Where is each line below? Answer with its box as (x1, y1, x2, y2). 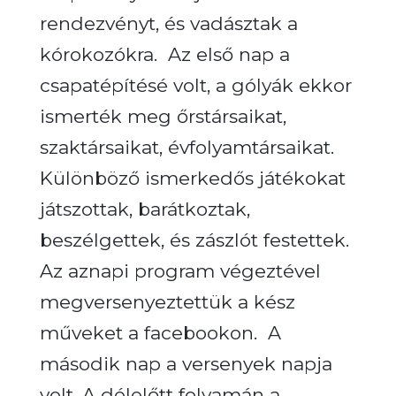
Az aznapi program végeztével (39, 259, 321, 282)
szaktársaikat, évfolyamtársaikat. (39, 135, 334, 158)
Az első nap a (167, 42, 290, 65)
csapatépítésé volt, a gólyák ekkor (39, 73, 352, 96)
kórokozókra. (39, 42, 163, 65)
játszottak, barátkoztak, (39, 197, 250, 220)
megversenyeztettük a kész (39, 290, 295, 313)
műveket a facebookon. (39, 321, 257, 344)
